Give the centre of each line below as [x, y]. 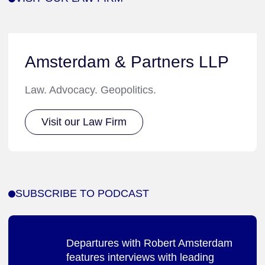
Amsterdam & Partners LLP [127, 62]
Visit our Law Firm [84, 122]
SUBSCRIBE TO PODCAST [82, 194]
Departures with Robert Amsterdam [149, 243]
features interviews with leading [140, 258]
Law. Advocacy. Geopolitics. [91, 90]
